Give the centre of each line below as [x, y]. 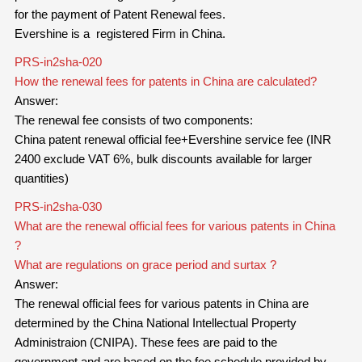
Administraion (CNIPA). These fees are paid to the [145, 342]
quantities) [41, 178]
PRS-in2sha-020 [58, 61]
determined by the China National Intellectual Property [155, 322]
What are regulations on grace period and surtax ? [145, 264]
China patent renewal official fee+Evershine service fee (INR [173, 139]
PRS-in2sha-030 [58, 206]
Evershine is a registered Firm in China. [120, 33]
